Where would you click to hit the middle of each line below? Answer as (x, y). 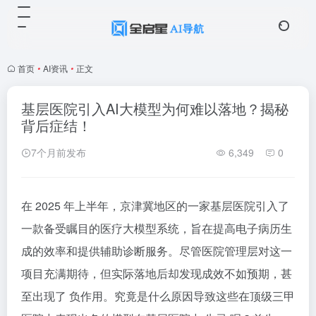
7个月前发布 (59, 152)
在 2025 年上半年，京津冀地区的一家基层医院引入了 (155, 206)
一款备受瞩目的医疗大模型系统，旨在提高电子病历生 (157, 228)
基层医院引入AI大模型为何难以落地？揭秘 (155, 108)
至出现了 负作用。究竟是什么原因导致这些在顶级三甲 (158, 296)
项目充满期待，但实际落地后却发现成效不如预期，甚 (157, 273)
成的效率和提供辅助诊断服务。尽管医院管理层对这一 (157, 251)
